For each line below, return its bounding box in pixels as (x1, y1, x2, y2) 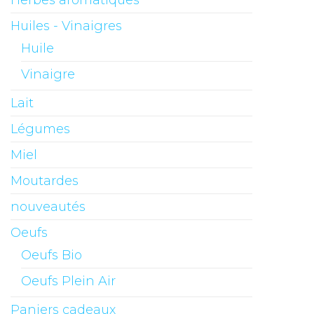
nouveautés (11, 199, 86, 215)
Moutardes (11, 173, 78, 189)
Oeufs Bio (21, 247, 82, 264)
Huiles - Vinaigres (11, 18, 122, 34)
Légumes (11, 121, 70, 137)
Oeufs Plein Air (21, 273, 116, 289)
